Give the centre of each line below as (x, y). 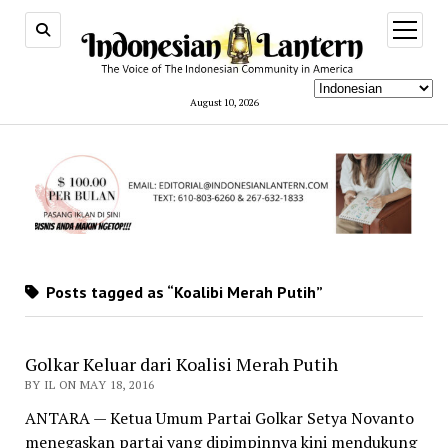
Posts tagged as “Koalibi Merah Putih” (182, 292)
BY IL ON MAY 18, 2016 (89, 385)
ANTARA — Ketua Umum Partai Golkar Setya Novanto (219, 418)
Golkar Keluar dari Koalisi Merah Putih (181, 364)
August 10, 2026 (224, 102)
